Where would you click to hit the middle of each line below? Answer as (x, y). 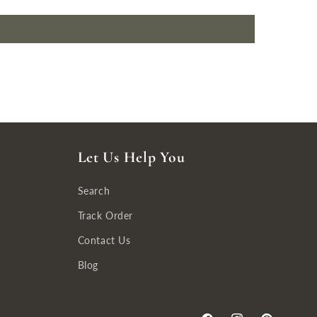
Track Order (105, 215)
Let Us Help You (131, 157)
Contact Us (104, 240)
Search (94, 191)
